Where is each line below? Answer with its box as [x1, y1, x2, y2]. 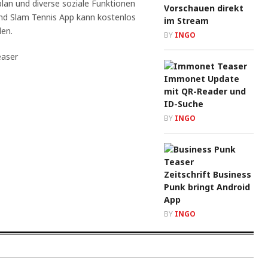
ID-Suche [164, 98, 203, 109]
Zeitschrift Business [164, 169, 251, 180]
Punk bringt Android [164, 181, 250, 193]
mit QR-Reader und [164, 86, 246, 97]
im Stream [164, 15, 209, 26]
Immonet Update [164, 73, 239, 84]
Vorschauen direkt [164, 2, 243, 14]
